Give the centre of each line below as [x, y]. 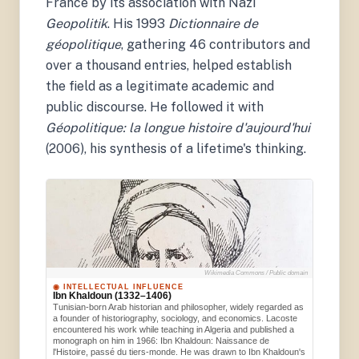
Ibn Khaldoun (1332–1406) [112, 295]
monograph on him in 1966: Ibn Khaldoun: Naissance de [161, 340]
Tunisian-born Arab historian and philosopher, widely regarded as [178, 307]
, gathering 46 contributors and [216, 44]
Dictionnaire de [213, 23]
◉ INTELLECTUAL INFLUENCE [118, 286]
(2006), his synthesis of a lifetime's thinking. [176, 148]
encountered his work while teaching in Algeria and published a [173, 329]
